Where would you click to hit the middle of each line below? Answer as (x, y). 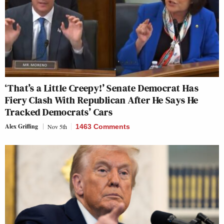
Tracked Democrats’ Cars (59, 112)
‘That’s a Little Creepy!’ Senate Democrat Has (102, 88)
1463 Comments (103, 126)
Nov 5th (57, 126)
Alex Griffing (21, 126)
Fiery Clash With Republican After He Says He (102, 100)
